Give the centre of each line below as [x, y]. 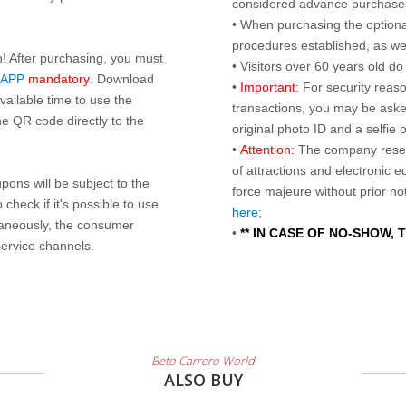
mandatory [59, 79]
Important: [270, 87]
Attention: [267, 150]
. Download [122, 79]
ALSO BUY [203, 380]
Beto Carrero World [203, 361]
